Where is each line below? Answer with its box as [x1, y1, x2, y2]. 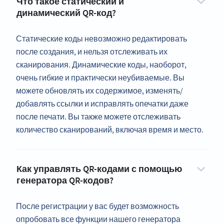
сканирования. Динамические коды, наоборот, [16, 59, 186, 70]
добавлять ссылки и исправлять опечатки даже [16, 98, 188, 109]
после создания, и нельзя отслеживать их [16, 46, 167, 57]
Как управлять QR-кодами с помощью [16, 163, 182, 175]
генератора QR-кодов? [16, 174, 113, 186]
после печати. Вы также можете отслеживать [16, 111, 180, 122]
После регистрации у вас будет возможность [16, 201, 179, 211]
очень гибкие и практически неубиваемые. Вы [16, 72, 184, 83]
